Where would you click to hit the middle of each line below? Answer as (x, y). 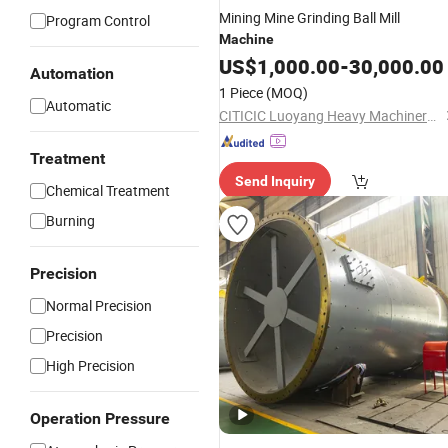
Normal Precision (99, 305)
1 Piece (241, 92)
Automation (72, 73)
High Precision (90, 365)
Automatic (78, 105)
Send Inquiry (275, 181)
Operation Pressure (100, 418)
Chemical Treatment (108, 190)
